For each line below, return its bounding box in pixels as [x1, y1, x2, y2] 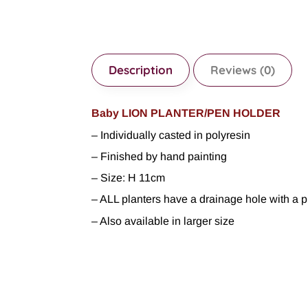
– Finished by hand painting [91, 150, 227, 162]
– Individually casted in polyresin [91, 129, 250, 141]
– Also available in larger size [91, 214, 234, 227]
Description [109, 63, 173, 78]
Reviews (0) [210, 63, 275, 78]
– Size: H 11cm [91, 172, 165, 184]
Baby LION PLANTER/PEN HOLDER [91, 107, 280, 120]
